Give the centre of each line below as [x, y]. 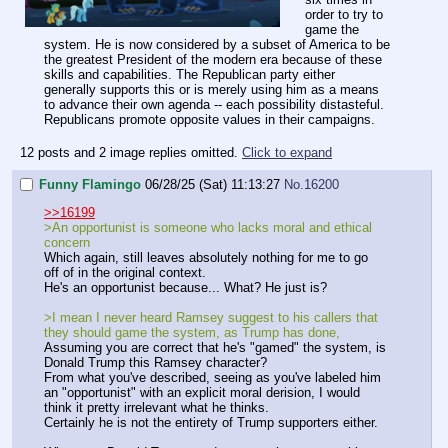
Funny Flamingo [90, 185]
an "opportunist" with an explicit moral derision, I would [202, 393]
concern [67, 243]
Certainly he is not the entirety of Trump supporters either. [211, 423]
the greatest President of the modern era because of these [213, 60]
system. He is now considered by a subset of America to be [217, 45]
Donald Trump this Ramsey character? [155, 363]
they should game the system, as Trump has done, [192, 333]
